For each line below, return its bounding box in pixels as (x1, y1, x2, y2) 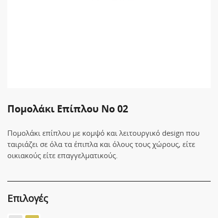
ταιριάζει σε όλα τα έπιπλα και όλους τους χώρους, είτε (7, 139, 195, 149)
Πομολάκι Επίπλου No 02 (7, 102, 128, 115)
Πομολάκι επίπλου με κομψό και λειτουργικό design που (7, 128, 200, 138)
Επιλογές (7, 192, 48, 205)
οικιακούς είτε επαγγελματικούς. (7, 150, 118, 160)
